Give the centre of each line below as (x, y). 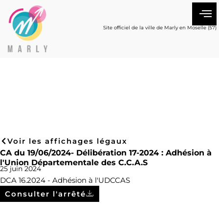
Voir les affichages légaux (67, 141)
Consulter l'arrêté (45, 194)
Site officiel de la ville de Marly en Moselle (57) (160, 28)
